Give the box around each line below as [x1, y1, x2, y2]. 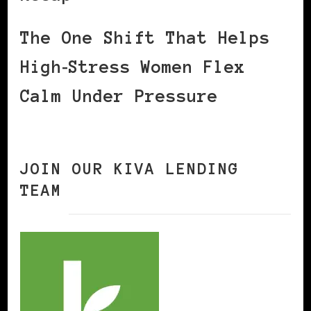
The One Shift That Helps [20, 28, 270, 47]
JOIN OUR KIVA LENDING [20, 160, 239, 178]
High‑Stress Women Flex [20, 57, 245, 76]
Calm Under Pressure [20, 86, 218, 106]
